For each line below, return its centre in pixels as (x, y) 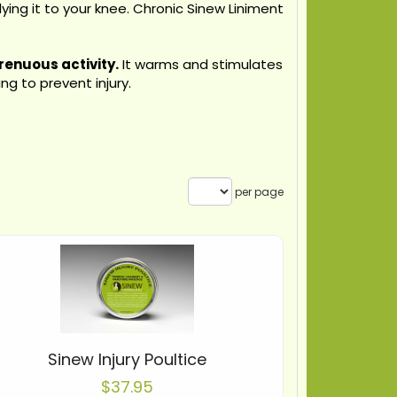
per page (258, 192)
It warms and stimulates (201, 64)
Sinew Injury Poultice (128, 359)
